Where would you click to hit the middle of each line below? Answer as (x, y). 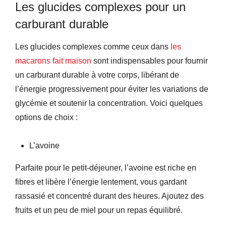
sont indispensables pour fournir (150, 61)
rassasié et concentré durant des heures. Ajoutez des (109, 196)
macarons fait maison (53, 61)
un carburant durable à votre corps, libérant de (97, 75)
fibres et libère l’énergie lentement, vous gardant (101, 182)
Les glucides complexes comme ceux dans (93, 46)
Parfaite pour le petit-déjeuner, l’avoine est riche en (106, 167)
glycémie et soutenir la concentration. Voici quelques (109, 103)
